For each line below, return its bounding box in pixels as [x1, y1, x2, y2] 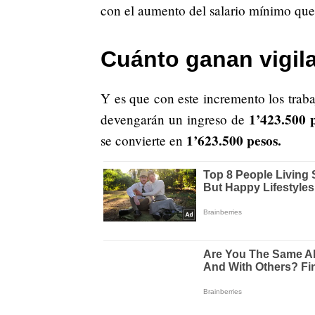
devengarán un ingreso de [101, 110, 245, 129]
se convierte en [101, 131, 186, 150]
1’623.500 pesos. [186, 131, 281, 151]
